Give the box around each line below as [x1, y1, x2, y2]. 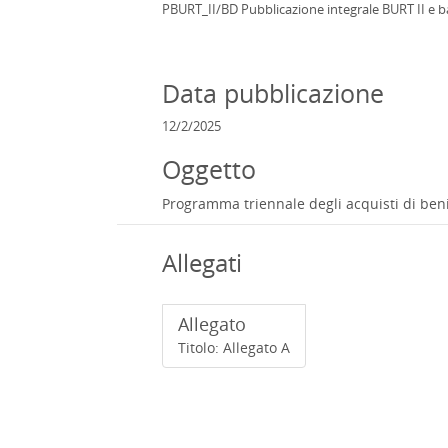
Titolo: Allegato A [178, 338, 290, 357]
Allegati [162, 246, 242, 279]
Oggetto [162, 152, 256, 186]
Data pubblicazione [162, 76, 384, 110]
